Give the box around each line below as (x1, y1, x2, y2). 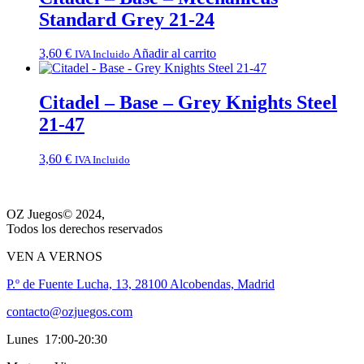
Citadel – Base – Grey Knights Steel (39, 92, 337, 114)
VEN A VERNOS (6, 249, 102, 264)
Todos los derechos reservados (6, 222, 162, 236)
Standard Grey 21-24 (39, 8, 214, 30)
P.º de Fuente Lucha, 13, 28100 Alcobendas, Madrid (6, 277, 275, 292)
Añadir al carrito (132, 46, 216, 61)
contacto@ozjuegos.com (6, 305, 132, 319)
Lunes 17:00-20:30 (6, 332, 107, 347)
